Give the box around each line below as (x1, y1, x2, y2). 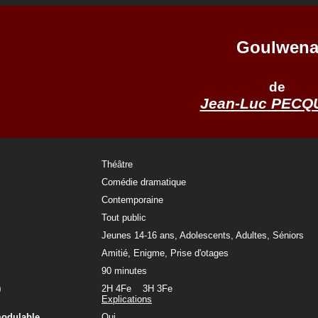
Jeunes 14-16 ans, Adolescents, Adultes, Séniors (102, 230, 304, 241)
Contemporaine (102, 194, 163, 205)
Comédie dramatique (102, 177, 186, 187)
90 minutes (102, 265, 147, 276)
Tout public (102, 212, 146, 223)
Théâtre (102, 159, 133, 170)
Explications (102, 294, 152, 305)
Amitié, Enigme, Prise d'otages (102, 248, 229, 258)
